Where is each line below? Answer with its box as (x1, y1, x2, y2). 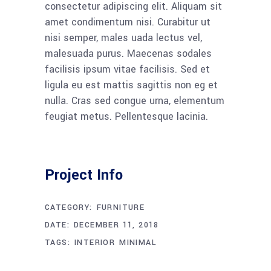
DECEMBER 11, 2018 (74, 220, 159, 231)
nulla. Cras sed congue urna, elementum (45, 94, 224, 108)
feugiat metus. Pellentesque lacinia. (45, 109, 208, 124)
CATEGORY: (45, 202, 93, 214)
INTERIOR (74, 237, 116, 249)
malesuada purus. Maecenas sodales (45, 47, 212, 61)
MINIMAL (119, 237, 157, 249)
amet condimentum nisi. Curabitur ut (45, 15, 211, 30)
